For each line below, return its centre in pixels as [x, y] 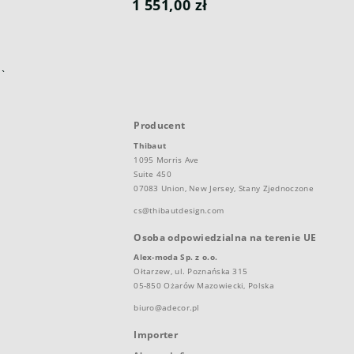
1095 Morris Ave [166, 159]
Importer [156, 335]
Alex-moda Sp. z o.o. [176, 257]
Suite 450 [153, 173]
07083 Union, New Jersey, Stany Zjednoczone [224, 188]
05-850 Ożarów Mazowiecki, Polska [204, 286]
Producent [160, 125]
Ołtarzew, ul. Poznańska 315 [191, 271]
